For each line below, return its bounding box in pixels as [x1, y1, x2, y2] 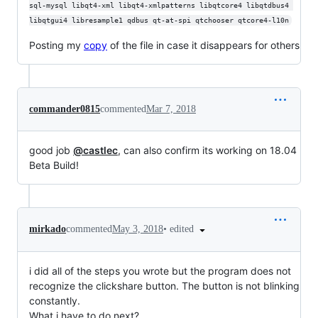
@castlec [73, 143, 118, 156]
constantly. [29, 294, 80, 307]
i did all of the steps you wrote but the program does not [29, 264, 291, 277]
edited [170, 223, 197, 234]
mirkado [29, 224, 66, 235]
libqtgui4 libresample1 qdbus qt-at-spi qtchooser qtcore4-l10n [29, 16, 289, 24]
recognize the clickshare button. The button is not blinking [29, 279, 300, 292]
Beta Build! [29, 158, 79, 171]
